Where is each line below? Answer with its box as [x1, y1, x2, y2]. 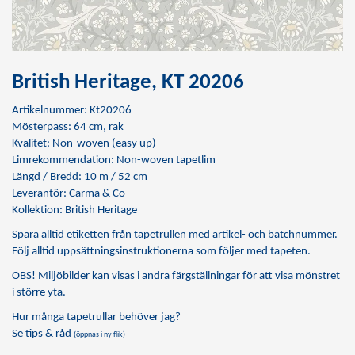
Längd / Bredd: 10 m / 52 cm [12, 171, 147, 183]
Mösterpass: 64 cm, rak [12, 121, 124, 133]
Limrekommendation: [12, 155, 116, 166]
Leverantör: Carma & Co [12, 188, 125, 200]
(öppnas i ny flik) [74, 330, 125, 339]
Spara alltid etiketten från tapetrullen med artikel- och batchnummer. [12, 229, 338, 241]
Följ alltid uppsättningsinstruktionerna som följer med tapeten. [12, 246, 311, 258]
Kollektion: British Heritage [12, 204, 137, 216]
